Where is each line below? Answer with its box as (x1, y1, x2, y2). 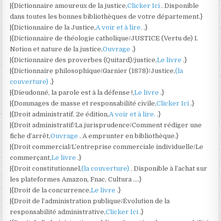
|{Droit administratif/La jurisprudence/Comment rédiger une (10, 121, 202, 129)
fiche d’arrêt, (10, 132, 51, 140)
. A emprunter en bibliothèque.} (79, 132, 179, 140)
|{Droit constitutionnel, (10, 165, 82, 172)
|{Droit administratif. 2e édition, (10, 110, 110, 118)
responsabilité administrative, (10, 208, 106, 216)
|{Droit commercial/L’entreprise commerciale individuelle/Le (10, 143, 204, 150)
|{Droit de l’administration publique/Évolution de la (10, 197, 170, 205)
